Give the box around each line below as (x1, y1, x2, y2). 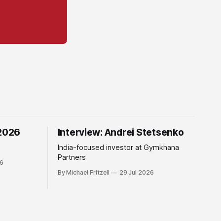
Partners (57, 153, 86, 162)
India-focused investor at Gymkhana (57, 143, 179, 152)
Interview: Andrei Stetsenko (57, 127, 184, 139)
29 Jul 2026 (119, 169, 154, 177)
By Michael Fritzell (57, 169, 110, 177)
